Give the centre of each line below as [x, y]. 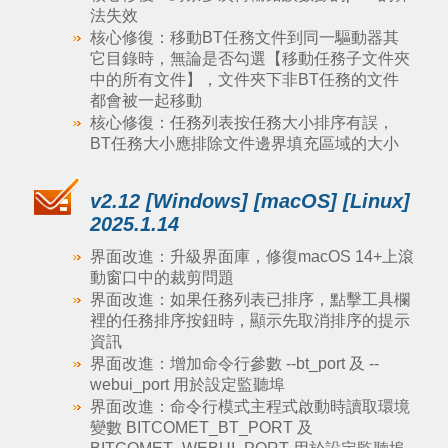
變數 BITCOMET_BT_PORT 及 [201, 427]
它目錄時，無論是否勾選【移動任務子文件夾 [249, 58]
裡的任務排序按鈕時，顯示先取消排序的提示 [249, 320]
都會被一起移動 [145, 100]
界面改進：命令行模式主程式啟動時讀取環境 [249, 406]
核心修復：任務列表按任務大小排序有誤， [241, 122]
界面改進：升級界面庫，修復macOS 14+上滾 [251, 256]
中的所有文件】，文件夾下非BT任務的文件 [244, 79]
